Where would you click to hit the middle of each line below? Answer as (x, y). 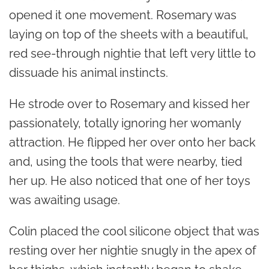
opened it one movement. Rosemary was (123, 15)
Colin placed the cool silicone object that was (134, 231)
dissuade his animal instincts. (89, 72)
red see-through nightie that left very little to (132, 53)
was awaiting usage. (65, 200)
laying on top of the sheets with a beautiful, (129, 34)
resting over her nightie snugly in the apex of (133, 250)
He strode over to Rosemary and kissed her (129, 104)
